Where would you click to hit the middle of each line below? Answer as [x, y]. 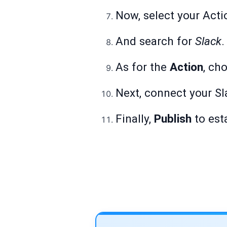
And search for [155, 41]
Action [186, 67]
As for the [143, 67]
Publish [173, 119]
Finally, [135, 119]
